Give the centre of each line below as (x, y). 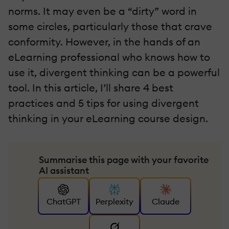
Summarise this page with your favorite (124, 159)
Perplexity (114, 202)
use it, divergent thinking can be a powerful (114, 72)
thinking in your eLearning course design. (108, 118)
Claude (166, 202)
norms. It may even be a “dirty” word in (102, 11)
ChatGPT (63, 202)
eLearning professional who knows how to (109, 57)
